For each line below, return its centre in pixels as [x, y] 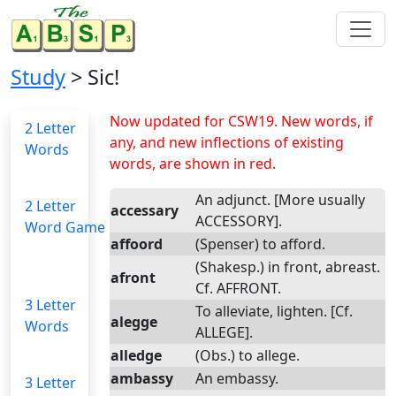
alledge [136, 355]
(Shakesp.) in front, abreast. [288, 267]
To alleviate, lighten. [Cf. [274, 311]
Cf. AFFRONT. [238, 288]
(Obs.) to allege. [247, 355]
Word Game [65, 227]
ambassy [142, 378]
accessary [145, 210]
